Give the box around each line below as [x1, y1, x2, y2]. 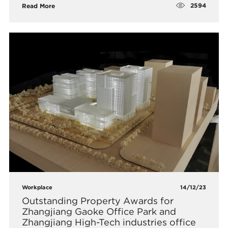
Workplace [22, 184, 53, 191]
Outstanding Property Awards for [22, 195, 174, 207]
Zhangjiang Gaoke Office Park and [22, 206, 177, 217]
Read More [22, 2, 55, 10]
